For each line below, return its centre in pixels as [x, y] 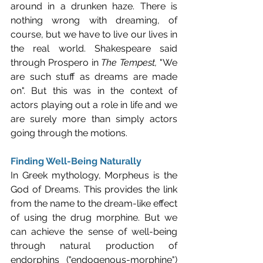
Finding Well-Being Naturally [76, 161]
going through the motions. [69, 133]
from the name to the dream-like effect [94, 203]
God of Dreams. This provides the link [94, 189]
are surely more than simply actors [94, 119]
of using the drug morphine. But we [94, 217]
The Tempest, [129, 62]
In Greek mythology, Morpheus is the [94, 175]
